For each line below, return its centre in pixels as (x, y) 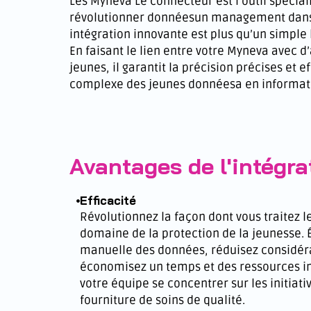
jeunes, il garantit (119, 67)
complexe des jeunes (129, 84)
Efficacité (108, 200)
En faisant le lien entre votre (148, 51)
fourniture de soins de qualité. (162, 300)
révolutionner (108, 17)
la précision (201, 67)
